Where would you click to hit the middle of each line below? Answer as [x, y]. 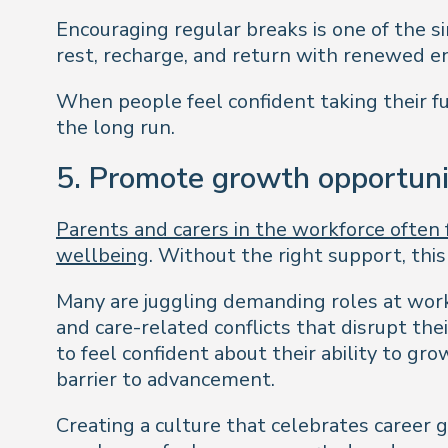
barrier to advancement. [165, 379]
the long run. [115, 128]
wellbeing [102, 255]
